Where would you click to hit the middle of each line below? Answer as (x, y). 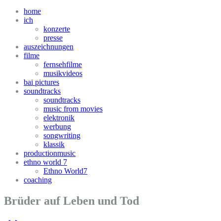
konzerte (57, 29)
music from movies (73, 109)
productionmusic (50, 153)
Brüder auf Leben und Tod (72, 201)
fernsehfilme (63, 65)
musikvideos (63, 74)
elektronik (59, 118)
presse (53, 38)
